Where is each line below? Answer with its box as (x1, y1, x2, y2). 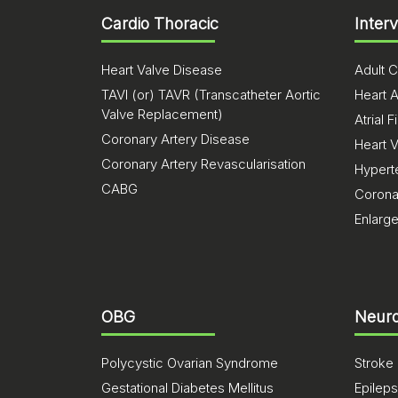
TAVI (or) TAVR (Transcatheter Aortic (101, 86, 321, 103)
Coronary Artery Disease (101, 131, 250, 147)
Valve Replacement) (101, 106, 223, 123)
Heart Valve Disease (101, 61, 222, 78)
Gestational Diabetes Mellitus (101, 379, 274, 396)
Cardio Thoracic (101, 14, 219, 33)
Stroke (354, 354, 394, 371)
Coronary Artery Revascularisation (101, 155, 306, 172)
